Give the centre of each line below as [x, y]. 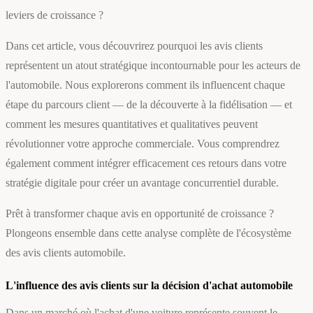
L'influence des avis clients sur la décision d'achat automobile [149, 286]
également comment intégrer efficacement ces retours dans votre [146, 163]
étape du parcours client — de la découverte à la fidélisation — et [149, 105]
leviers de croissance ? [54, 15]
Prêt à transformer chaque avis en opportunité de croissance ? [140, 214]
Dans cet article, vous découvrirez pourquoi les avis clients [134, 46]
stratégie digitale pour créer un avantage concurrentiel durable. [142, 183]
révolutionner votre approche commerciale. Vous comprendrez [143, 144]
